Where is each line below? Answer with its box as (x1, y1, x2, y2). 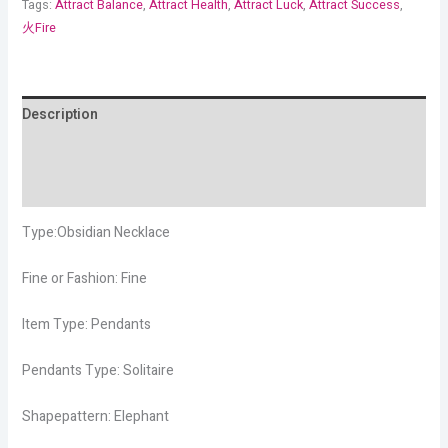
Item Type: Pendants (21, 313, 151, 335)
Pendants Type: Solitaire (21, 359, 174, 381)
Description (21, 103, 98, 125)
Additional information (21, 140, 171, 162)
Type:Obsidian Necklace (21, 221, 170, 243)
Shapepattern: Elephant (21, 405, 169, 427)
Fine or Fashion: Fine (21, 267, 147, 289)
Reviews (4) (21, 177, 97, 199)
